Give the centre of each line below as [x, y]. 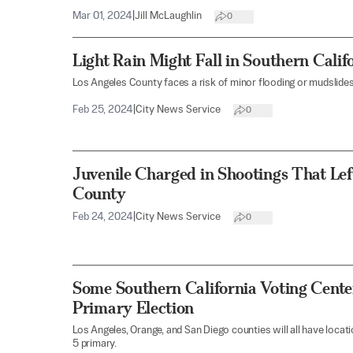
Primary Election [134, 307]
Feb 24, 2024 [103, 217]
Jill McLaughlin [168, 17]
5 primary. [95, 344]
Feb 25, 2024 [103, 110]
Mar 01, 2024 [102, 17]
